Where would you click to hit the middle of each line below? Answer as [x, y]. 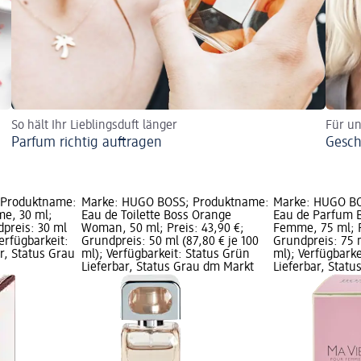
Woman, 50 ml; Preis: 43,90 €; [162, 229]
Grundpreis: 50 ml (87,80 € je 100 [170, 242]
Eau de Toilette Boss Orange [156, 216]
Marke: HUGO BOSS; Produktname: [175, 203]
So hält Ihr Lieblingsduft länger [94, 126]
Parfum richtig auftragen [87, 143]
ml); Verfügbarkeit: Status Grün [165, 255]
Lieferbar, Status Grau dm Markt [167, 268]
